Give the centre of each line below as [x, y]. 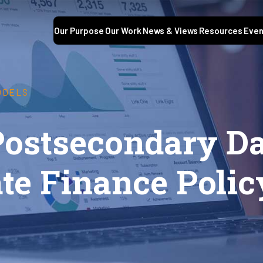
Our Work [123, 31]
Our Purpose [79, 31]
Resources [221, 31]
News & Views [170, 31]
